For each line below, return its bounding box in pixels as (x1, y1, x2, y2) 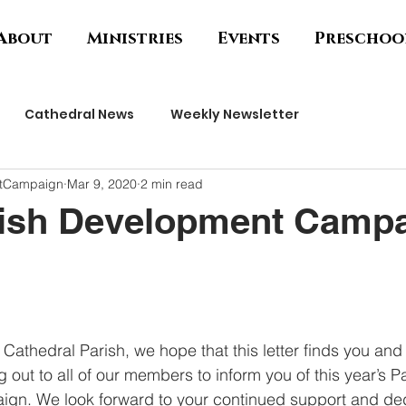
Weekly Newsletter (170, 104, 299, 123)
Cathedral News (24, 104, 134, 123)
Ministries (87, 28, 183, 50)
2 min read (140, 175, 203, 192)
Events (217, 28, 280, 50)
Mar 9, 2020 (67, 175, 137, 192)
